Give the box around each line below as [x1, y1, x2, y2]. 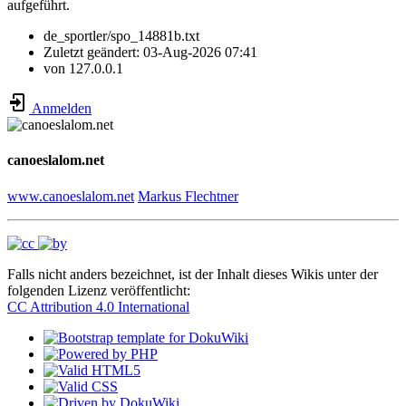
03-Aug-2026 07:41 [143, 44, 257, 61]
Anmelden [29, 101, 92, 117]
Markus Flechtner [138, 188, 238, 204]
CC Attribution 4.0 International [7, 298, 189, 314]
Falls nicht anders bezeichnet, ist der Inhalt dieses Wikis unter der [7, 266, 378, 282]
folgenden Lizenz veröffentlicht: [7, 282, 190, 298]
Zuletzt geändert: [43, 44, 143, 61]
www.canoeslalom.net [7, 188, 134, 204]
